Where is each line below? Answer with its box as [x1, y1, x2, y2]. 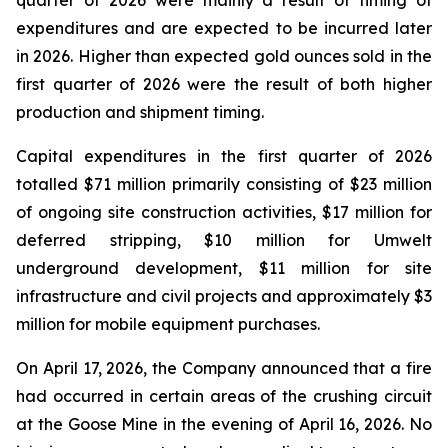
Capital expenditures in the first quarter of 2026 [16, 146, 432, 166]
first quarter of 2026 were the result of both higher [16, 74, 432, 94]
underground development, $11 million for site [16, 258, 432, 278]
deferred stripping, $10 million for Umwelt [16, 230, 432, 250]
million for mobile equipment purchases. [16, 314, 320, 334]
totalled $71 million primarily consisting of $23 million [16, 174, 432, 194]
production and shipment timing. [16, 102, 264, 122]
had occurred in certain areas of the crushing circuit [16, 386, 432, 406]
